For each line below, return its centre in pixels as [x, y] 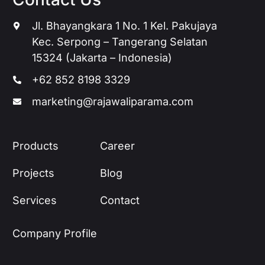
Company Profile [55, 233]
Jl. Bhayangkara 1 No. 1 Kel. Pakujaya [125, 25]
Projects [33, 173]
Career [117, 146]
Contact [120, 200]
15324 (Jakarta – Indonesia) [102, 57]
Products [35, 146]
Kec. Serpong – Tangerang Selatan [120, 41]
